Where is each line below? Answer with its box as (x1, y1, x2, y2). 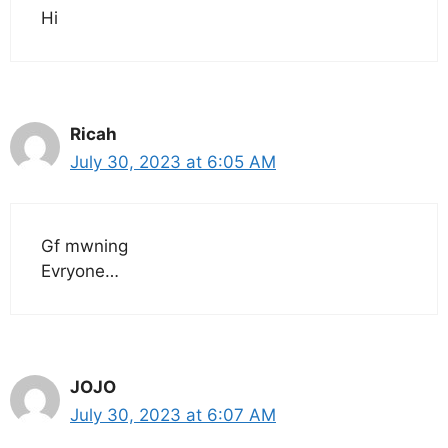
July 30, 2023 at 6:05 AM (70, 152, 276, 173)
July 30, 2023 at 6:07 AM (70, 404, 276, 425)
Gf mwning (41, 235, 128, 256)
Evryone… (41, 260, 119, 281)
